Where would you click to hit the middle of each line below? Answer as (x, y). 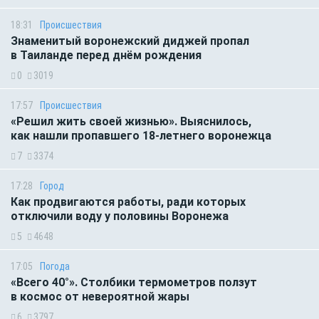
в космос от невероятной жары (100, 296)
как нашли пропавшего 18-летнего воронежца (141, 135)
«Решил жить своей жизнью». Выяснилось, (131, 121)
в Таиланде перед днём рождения (106, 55)
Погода (55, 266)
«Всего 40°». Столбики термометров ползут (134, 282)
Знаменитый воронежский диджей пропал (130, 41)
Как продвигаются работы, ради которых (128, 202)
